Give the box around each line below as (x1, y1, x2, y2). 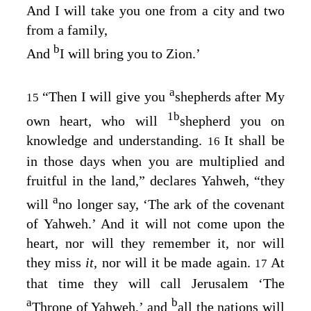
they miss (26, 255, 86, 271)
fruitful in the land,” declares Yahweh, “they (26, 173, 285, 189)
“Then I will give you (42, 88, 169, 104)
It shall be (224, 133, 285, 149)
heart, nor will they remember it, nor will (26, 235, 285, 251)
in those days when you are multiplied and (26, 153, 285, 169)
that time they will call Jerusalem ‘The (26, 276, 285, 292)
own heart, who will (26, 113, 167, 129)
